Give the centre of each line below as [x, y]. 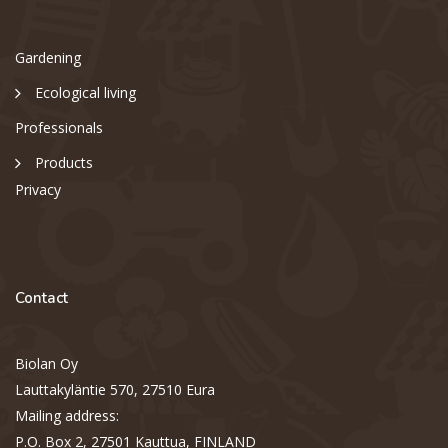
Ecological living [85, 93]
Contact [41, 298]
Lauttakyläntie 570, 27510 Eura [115, 390]
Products [64, 163]
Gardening [48, 58]
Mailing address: [67, 416]
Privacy [38, 190]
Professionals [59, 128]
